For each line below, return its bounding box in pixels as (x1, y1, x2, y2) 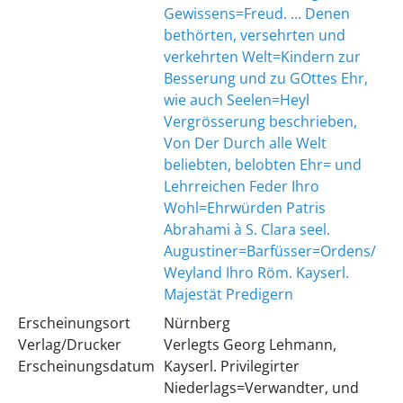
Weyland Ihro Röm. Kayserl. (163, 263, 349, 282)
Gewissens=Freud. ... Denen (163, 4, 350, 23)
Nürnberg (163, 313, 230, 333)
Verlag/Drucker (17, 335, 121, 354)
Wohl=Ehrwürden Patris (163, 198, 326, 218)
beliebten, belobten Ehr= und (163, 155, 362, 175)
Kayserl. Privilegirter (163, 356, 300, 376)
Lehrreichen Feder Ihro (163, 176, 319, 196)
